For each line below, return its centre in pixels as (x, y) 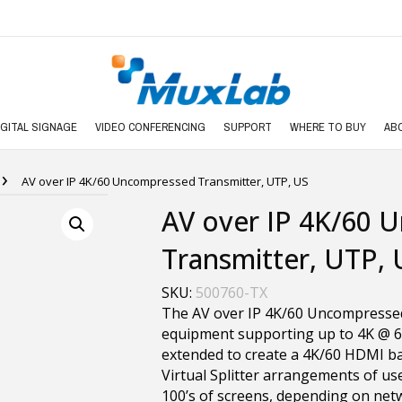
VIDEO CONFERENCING (150, 127)
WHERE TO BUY (328, 127)
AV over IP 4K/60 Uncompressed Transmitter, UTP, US (165, 181)
